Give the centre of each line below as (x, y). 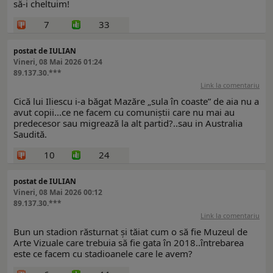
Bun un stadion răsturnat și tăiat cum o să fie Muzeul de (130, 232)
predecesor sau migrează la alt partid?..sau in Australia (128, 123)
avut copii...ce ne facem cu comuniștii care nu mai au (124, 112)
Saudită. (30, 134)
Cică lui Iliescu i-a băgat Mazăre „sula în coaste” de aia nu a (136, 101)
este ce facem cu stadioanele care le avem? (103, 254)
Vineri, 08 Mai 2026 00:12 (58, 193)
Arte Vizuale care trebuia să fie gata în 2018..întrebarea (129, 243)
